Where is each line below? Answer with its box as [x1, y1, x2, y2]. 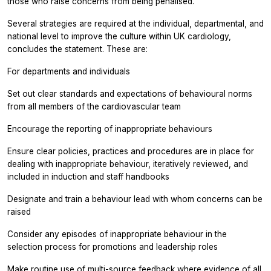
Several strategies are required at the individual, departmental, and [7, 18, 264, 28]
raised [7, 206, 31, 217]
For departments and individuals [7, 66, 130, 76]
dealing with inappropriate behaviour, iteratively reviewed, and [7, 158, 248, 169]
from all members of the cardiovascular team [7, 101, 181, 111]
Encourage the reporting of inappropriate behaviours [7, 123, 212, 134]
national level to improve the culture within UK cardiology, [7, 31, 231, 41]
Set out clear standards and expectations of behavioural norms [7, 88, 252, 99]
